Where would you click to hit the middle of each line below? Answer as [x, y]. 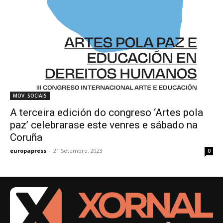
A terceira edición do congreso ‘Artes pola [107, 113]
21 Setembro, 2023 [78, 151]
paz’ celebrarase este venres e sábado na [104, 125]
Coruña [26, 138]
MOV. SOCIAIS [30, 96]
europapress [28, 151]
